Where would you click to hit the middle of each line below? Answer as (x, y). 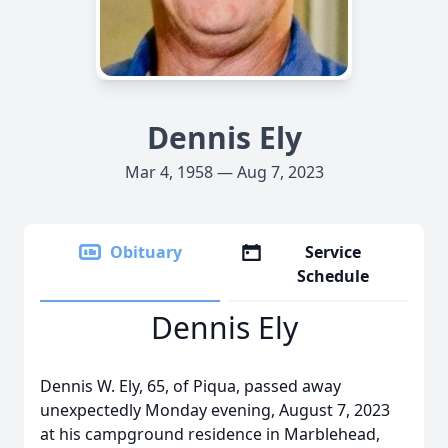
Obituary (146, 252)
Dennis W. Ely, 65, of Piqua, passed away (190, 386)
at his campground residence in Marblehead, (210, 434)
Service (333, 252)
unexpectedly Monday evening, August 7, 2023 (215, 410)
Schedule (333, 276)
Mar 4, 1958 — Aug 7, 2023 (224, 172)
